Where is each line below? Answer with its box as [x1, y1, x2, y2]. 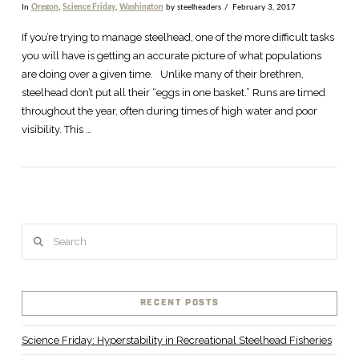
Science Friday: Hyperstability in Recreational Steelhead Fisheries [21, 334, 332, 347]
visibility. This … [21, 123, 91, 136]
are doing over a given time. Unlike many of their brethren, [21, 68, 304, 81]
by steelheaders [163, 2, 221, 11]
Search [20, 226, 54, 239]
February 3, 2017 [232, 2, 296, 11]
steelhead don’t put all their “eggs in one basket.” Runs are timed [21, 87, 325, 99]
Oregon [30, 2, 58, 11]
